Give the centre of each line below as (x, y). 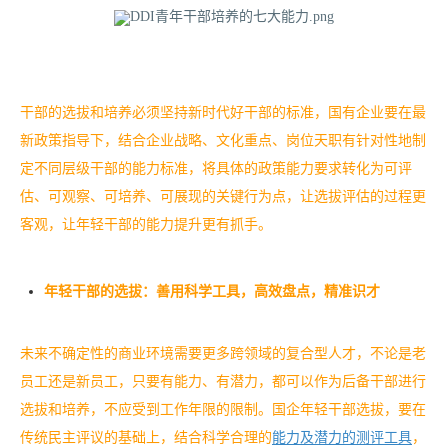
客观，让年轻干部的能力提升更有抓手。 (146, 225)
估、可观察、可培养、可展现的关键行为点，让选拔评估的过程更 (223, 197)
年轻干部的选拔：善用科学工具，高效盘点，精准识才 (212, 292)
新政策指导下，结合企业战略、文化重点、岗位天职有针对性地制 (223, 141)
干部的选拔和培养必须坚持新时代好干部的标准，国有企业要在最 (223, 113)
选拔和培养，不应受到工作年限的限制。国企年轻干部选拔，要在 (223, 410)
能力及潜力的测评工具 (342, 438)
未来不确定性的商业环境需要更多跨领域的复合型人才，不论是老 (223, 354)
